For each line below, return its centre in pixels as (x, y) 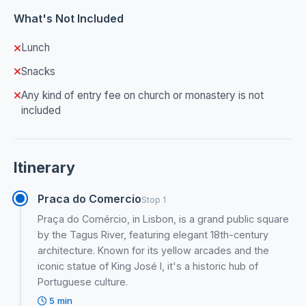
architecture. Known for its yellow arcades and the (154, 251)
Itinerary (44, 168)
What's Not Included (69, 19)
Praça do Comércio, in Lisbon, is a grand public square (164, 219)
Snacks (38, 72)
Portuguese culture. (83, 282)
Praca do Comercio (90, 199)
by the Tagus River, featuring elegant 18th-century (153, 235)
